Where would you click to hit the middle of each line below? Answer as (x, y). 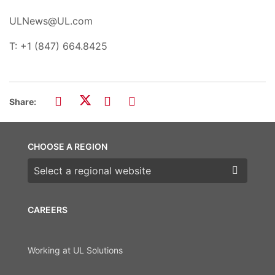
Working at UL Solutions (75, 250)
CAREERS (48, 209)
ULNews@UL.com (51, 21)
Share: (23, 101)
